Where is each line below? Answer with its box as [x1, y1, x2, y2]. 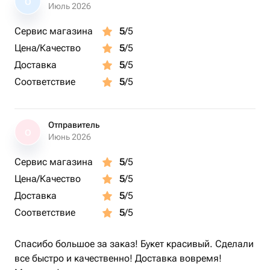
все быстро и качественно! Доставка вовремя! [14, 253, 222, 264]
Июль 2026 [48, 1, 91, 11]
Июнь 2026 [48, 132, 91, 142]
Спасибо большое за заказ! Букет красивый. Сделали [14, 238, 254, 250]
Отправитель [48, 120, 99, 130]
